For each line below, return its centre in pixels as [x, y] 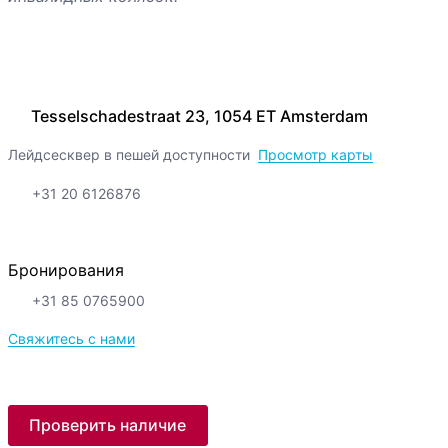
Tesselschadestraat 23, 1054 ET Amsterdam [199, 116]
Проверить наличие [108, 425]
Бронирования [65, 270]
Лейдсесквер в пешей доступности [128, 155]
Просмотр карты [315, 155]
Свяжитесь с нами [71, 339]
